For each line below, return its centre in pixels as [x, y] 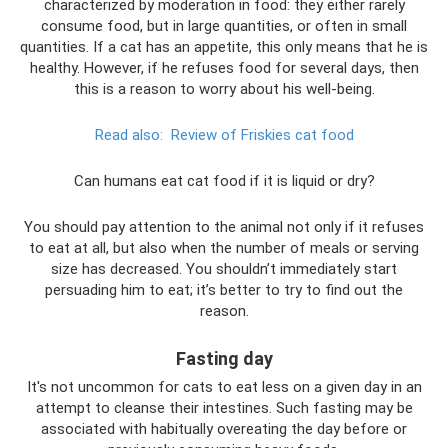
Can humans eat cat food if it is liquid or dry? [224, 181]
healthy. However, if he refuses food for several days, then [224, 68]
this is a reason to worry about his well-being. [224, 89]
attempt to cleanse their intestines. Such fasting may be [224, 408]
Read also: [128, 135]
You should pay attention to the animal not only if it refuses [224, 227]
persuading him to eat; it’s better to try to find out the [224, 290]
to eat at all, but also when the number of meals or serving [224, 248]
